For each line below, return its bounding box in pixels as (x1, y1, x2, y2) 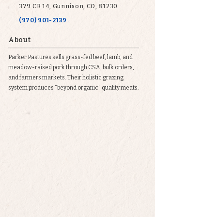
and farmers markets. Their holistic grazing (8, 74, 124, 81)
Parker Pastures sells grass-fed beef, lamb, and (8, 54, 133, 61)
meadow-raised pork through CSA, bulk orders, (8, 64, 134, 71)
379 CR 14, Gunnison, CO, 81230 (19, 3, 118, 10)
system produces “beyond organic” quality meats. (8, 84, 139, 91)
